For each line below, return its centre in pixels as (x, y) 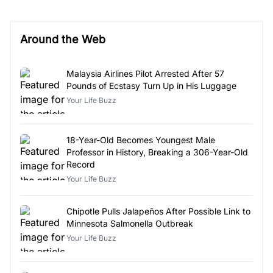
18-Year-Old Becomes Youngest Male (141, 140)
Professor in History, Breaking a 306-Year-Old (158, 152)
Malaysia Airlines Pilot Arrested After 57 (145, 73)
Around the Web (63, 39)
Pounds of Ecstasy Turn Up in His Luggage (151, 85)
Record (81, 164)
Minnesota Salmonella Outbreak (130, 223)
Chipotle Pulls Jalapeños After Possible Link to (158, 211)
